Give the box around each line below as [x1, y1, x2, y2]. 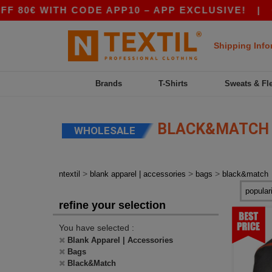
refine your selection [59, 199, 166, 211]
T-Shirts [158, 79, 188, 88]
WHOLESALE [74, 124, 135, 137]
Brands [95, 79, 123, 88]
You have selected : [59, 223, 134, 233]
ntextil [59, 169, 80, 178]
